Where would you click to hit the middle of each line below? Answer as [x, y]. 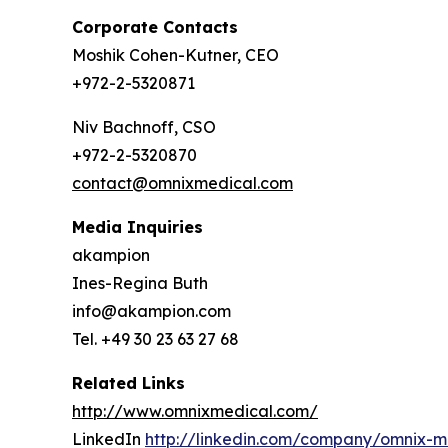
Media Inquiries [137, 227]
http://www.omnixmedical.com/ [195, 411]
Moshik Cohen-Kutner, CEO [175, 55]
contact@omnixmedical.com [182, 183]
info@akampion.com [151, 311]
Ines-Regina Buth [140, 283]
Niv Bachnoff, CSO [144, 127]
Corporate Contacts [155, 27]
